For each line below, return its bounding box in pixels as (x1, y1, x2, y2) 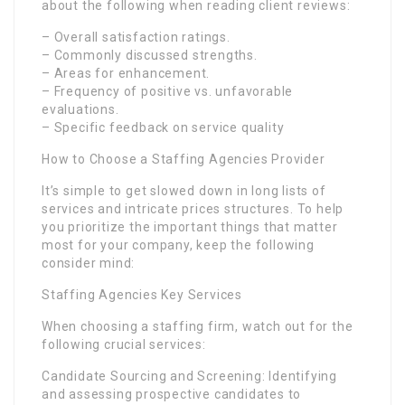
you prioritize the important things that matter (42, 219, 338, 234)
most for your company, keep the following (42, 237, 315, 252)
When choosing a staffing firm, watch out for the (42, 318, 353, 334)
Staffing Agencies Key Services (42, 287, 242, 302)
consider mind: (42, 255, 136, 270)
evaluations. (42, 101, 119, 117)
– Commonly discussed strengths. (42, 47, 258, 62)
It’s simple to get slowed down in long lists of (42, 183, 326, 198)
